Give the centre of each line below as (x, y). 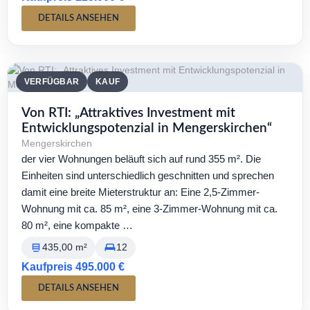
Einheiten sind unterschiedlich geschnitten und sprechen (148, 175)
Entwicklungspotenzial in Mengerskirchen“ (147, 128)
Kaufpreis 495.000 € (73, 267)
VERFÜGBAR (52, 82)
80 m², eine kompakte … (77, 225)
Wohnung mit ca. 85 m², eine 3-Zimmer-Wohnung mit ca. (149, 209)
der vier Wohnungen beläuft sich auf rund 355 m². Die (141, 159)
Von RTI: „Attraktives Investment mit (128, 113)
